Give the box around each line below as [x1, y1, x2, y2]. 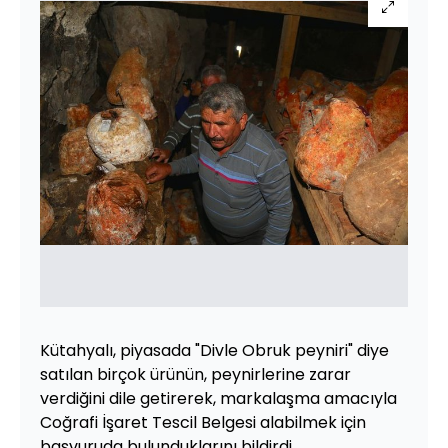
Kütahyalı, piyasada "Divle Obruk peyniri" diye [40, 339, 389, 362]
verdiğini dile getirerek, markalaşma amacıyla [40, 387, 397, 410]
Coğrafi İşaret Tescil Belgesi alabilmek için [40, 411, 366, 434]
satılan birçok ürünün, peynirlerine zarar [40, 363, 351, 386]
